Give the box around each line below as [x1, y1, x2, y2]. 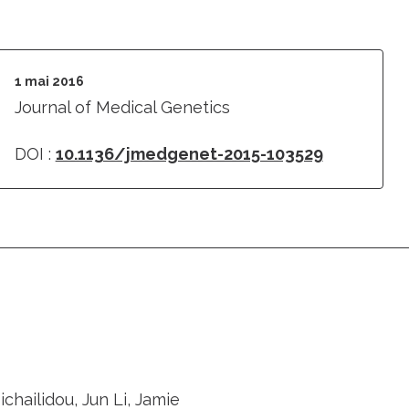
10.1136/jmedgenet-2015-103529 [55, 144, 323, 163]
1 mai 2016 [14, 74, 84, 89]
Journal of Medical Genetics [14, 98, 230, 117]
